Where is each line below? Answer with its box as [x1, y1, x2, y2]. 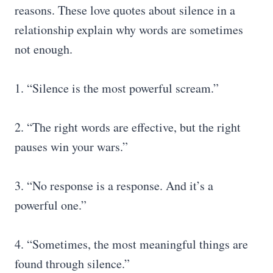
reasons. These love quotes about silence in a [15, 2, 235, 18]
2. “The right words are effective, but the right [15, 119, 241, 135]
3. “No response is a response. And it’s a [15, 177, 213, 194]
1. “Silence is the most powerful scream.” [15, 80, 219, 96]
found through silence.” [15, 255, 130, 272]
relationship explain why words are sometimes [15, 21, 243, 38]
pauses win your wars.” [15, 138, 128, 155]
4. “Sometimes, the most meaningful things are [15, 236, 248, 252]
